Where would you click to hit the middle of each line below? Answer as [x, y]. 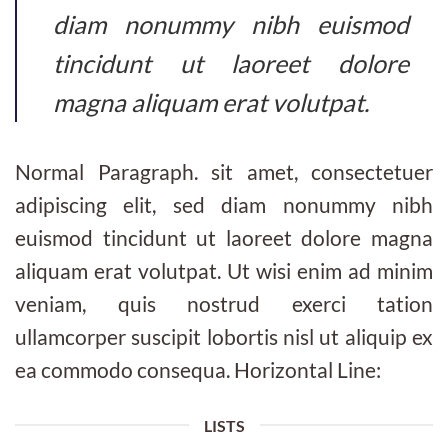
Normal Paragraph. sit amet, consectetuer [224, 171]
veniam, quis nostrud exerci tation [224, 303]
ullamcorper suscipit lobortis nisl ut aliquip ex [224, 336]
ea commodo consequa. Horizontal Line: [198, 369]
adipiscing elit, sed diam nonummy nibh [224, 204]
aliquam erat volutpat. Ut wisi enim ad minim [224, 270]
